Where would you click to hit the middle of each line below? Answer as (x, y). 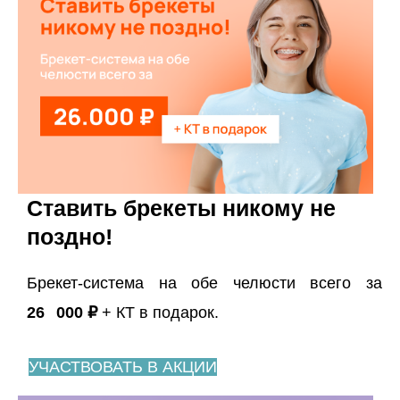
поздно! (70, 236)
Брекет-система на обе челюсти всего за (204, 283)
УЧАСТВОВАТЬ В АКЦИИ (123, 367)
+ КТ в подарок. (160, 312)
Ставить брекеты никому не (181, 208)
